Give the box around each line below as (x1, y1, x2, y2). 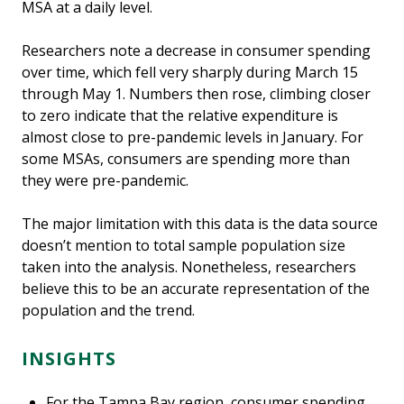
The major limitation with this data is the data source (22, 214, 378, 234)
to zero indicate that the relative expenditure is (22, 106, 338, 126)
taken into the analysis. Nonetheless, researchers (22, 257, 356, 278)
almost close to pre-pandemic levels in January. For (22, 127, 363, 148)
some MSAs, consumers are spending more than (22, 149, 350, 170)
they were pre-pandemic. (22, 170, 188, 191)
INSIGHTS (22, 346, 116, 372)
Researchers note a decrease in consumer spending (22, 41, 371, 61)
